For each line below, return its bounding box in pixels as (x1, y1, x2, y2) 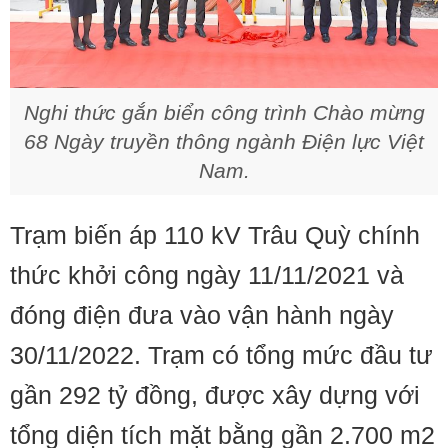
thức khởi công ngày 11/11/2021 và (10, 261, 404, 289)
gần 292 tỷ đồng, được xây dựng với (10, 381, 420, 409)
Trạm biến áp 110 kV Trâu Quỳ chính (10, 221, 420, 249)
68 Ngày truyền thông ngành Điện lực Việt (24, 130, 424, 153)
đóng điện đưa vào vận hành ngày (10, 301, 394, 329)
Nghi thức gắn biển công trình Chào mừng (23, 101, 425, 124)
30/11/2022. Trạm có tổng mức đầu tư (10, 341, 433, 369)
